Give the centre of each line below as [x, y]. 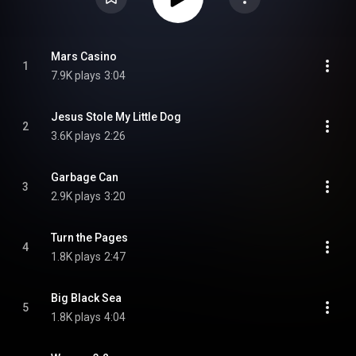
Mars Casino [84, 56]
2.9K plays [76, 196]
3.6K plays [76, 136]
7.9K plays [76, 75]
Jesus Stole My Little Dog [116, 117]
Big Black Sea [86, 298]
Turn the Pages [89, 238]
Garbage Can [85, 177]
